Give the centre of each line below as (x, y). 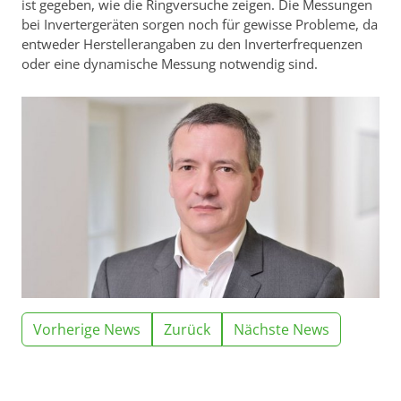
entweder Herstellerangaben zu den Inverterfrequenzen (192, 44)
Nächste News (282, 330)
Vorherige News (87, 330)
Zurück (187, 330)
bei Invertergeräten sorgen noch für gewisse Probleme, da (200, 25)
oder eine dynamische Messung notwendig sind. (170, 64)
